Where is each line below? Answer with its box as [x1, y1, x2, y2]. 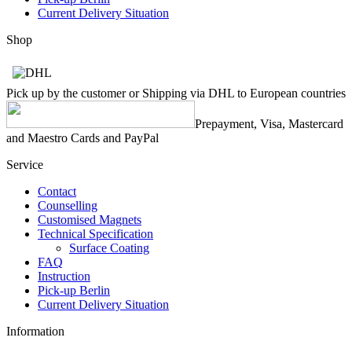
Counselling [38, 199, 97, 212]
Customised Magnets [38, 213, 141, 226]
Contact [38, 185, 76, 198]
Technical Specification [38, 227, 153, 240]
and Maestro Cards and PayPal [6, 131, 159, 145]
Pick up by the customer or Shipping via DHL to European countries [6, 86, 346, 100]
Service [6, 158, 43, 171]
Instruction [38, 269, 90, 283]
